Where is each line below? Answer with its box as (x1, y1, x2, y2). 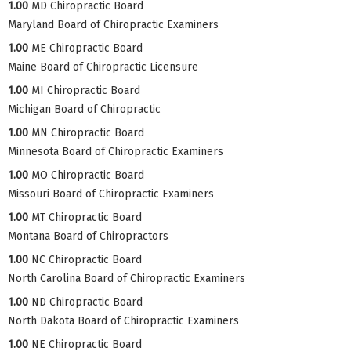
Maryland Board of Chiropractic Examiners (8, 17, 219, 31)
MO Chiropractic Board (31, 168, 144, 182)
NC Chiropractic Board (31, 252, 142, 266)
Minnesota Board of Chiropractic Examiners (8, 144, 223, 158)
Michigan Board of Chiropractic (8, 102, 161, 116)
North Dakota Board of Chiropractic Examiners (8, 313, 239, 327)
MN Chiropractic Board (31, 125, 144, 139)
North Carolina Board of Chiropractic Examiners (8, 271, 245, 285)
